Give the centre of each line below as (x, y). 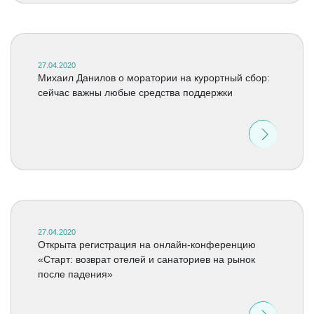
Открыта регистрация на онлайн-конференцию (146, 245)
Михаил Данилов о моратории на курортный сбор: (153, 78)
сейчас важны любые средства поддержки (135, 93)
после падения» (75, 274)
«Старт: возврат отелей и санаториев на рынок (146, 259)
